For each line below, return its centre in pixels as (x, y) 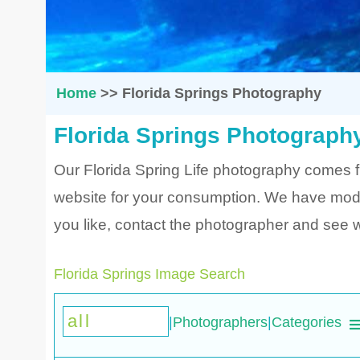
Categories (307, 322)
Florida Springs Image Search (149, 274)
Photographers (220, 322)
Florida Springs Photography (221, 93)
